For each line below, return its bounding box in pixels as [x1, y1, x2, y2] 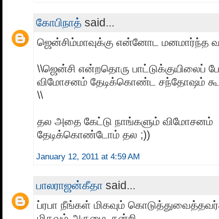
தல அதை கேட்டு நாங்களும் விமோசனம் [37, 115, 213, 128]
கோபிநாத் [36, 16, 82, 29]
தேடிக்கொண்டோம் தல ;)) [37, 128, 150, 141]
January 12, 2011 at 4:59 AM [36, 152, 140, 161]
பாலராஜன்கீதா [36, 178, 103, 192]
